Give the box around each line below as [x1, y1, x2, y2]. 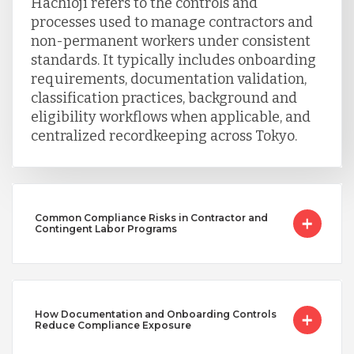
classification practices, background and [30, 89, 297, 107]
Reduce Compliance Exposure [34, 319, 191, 332]
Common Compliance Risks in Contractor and [34, 212, 268, 224]
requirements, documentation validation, [30, 70, 307, 88]
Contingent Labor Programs [34, 223, 177, 235]
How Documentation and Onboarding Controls [34, 308, 277, 321]
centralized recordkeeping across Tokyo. [30, 127, 297, 145]
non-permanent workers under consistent [30, 32, 311, 51]
